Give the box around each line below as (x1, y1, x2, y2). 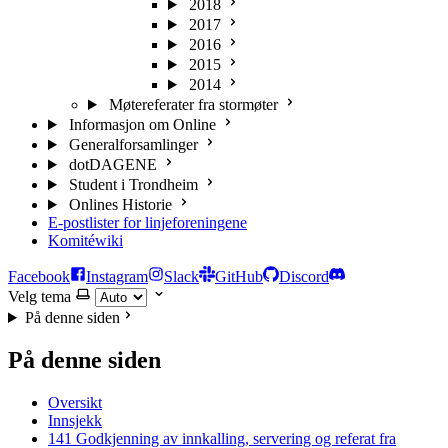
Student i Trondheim (68, 176, 198, 193)
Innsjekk (48, 411, 102, 429)
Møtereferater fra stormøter (108, 96, 278, 113)
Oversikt (48, 393, 102, 411)
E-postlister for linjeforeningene (48, 214, 247, 231)
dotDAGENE (68, 156, 157, 173)
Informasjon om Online (68, 116, 216, 133)
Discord (279, 268, 329, 285)
